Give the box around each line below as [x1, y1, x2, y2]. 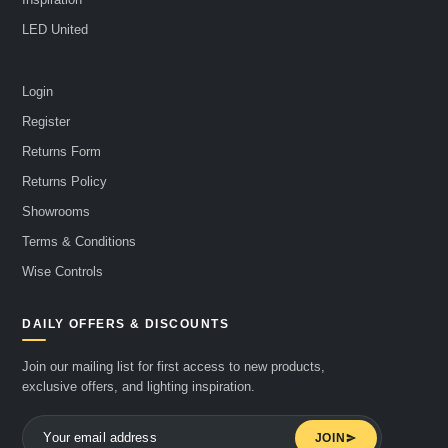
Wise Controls [22, 263, 104, 279]
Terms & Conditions [22, 233, 137, 249]
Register [22, 113, 71, 129]
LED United [22, 21, 89, 37]
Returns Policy [22, 173, 108, 189]
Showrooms [22, 203, 91, 219]
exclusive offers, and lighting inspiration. [22, 378, 256, 394]
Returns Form [22, 143, 102, 159]
